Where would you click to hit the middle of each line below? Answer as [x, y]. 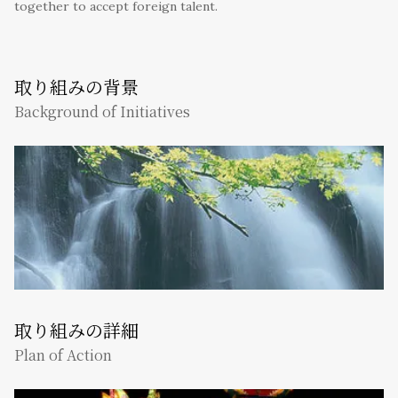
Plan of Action [63, 355]
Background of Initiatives [102, 112]
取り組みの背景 [76, 87]
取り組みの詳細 [76, 330]
